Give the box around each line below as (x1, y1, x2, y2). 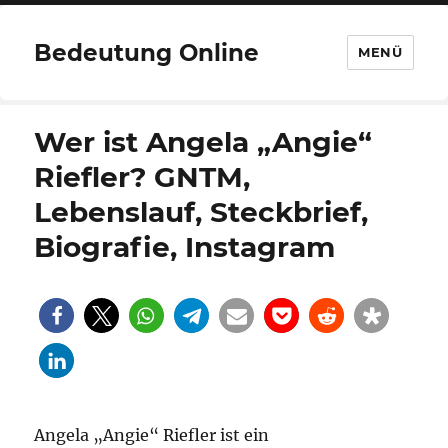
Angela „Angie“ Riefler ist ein (34, 425, 270, 445)
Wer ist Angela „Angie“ (34, 125, 373, 159)
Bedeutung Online (34, 38, 260, 67)
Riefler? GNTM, (34, 160, 251, 194)
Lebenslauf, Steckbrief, (34, 195, 369, 229)
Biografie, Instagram (34, 230, 336, 264)
